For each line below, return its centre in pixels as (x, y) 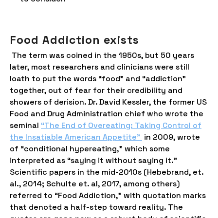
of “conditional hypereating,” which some (90, 149)
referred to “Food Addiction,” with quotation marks (108, 195)
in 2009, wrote (171, 137)
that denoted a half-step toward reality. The (96, 207)
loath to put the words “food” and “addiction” (98, 79)
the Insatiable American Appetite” (76, 137)
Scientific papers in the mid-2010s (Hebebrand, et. (107, 172)
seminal (25, 125)
